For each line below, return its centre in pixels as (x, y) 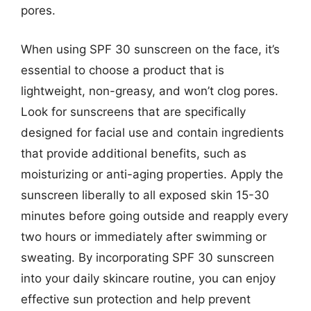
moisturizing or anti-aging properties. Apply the (152, 174)
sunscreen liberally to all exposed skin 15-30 (145, 195)
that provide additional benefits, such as (134, 153)
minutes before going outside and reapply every (154, 216)
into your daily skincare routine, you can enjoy (148, 278)
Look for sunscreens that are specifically (133, 111)
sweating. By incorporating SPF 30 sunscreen (148, 257)
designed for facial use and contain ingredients (152, 132)
